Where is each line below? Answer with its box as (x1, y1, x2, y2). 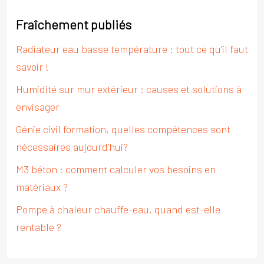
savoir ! (16, 60, 49, 73)
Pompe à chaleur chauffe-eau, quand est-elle (16, 203, 220, 216)
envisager (16, 100, 60, 113)
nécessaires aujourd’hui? (16, 140, 128, 153)
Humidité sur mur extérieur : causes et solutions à (16, 82, 242, 95)
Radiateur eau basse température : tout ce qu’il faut (16, 42, 248, 55)
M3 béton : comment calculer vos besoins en (16, 163, 216, 176)
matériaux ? (16, 180, 68, 193)
